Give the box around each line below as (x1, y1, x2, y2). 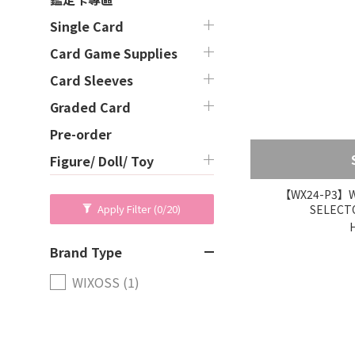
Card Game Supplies (50, 44, 177, 63)
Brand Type (50, 242, 122, 261)
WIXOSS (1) (72, 273, 139, 292)
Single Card (50, 17, 124, 36)
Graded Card (50, 97, 131, 116)
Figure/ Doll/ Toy (50, 151, 154, 170)
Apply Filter (97, 201, 155, 216)
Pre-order (50, 124, 112, 143)
